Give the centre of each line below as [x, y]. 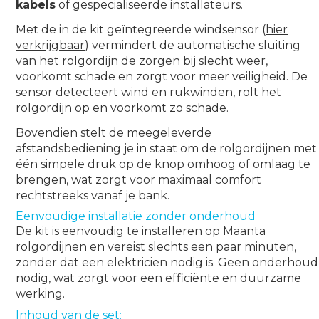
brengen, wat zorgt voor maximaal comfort [139, 179]
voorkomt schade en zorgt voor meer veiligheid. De [162, 76]
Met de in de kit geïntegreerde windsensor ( [141, 29]
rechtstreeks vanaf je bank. [93, 195]
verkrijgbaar [51, 45]
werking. [41, 294]
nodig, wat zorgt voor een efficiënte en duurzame [159, 278]
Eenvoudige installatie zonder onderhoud [136, 216]
